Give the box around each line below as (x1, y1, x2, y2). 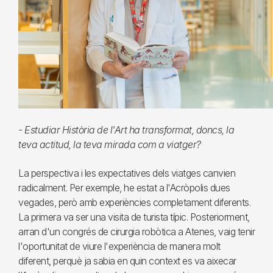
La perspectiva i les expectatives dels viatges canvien (18, 167, 235, 180)
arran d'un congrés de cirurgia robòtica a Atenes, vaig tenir (18, 225, 255, 238)
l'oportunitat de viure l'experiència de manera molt (18, 240, 221, 253)
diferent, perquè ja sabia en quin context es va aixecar (18, 255, 236, 268)
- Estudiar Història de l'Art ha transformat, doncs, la (18, 124, 234, 136)
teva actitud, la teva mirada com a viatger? (18, 138, 201, 151)
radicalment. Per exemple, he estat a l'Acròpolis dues (18, 182, 230, 194)
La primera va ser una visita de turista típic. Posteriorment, (18, 211, 250, 224)
